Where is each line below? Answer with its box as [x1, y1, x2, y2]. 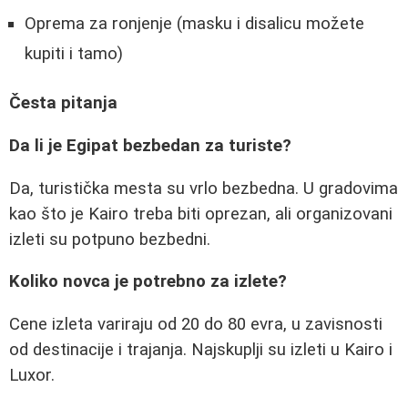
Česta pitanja [9, 93, 117, 114]
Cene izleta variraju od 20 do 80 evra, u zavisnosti [9, 313, 382, 334]
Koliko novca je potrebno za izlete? [9, 271, 287, 292]
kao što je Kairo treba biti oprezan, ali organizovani [9, 203, 393, 224]
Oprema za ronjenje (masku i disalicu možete [25, 13, 364, 34]
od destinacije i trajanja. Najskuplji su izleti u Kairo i [9, 339, 393, 360]
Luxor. [9, 364, 55, 385]
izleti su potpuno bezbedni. [9, 229, 210, 250]
